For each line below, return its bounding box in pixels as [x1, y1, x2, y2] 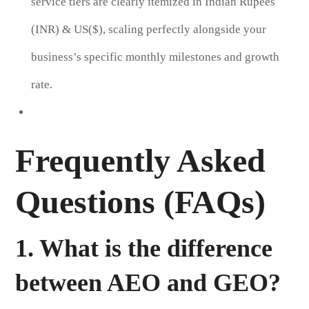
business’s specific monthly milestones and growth [30, 50, 279, 63]
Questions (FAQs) [15, 183, 266, 220]
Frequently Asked [15, 141, 266, 179]
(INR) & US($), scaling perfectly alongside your [30, 22, 266, 36]
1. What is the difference [15, 234, 273, 262]
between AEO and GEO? [15, 268, 281, 297]
